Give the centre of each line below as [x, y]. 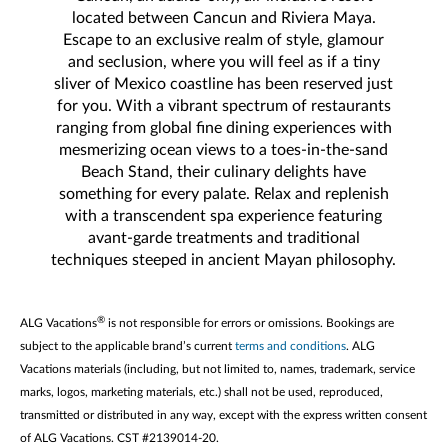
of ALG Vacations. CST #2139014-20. [119, 437]
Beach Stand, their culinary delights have [224, 171]
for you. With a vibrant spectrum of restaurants [223, 105]
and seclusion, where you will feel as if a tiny [223, 61]
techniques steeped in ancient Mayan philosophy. [224, 259]
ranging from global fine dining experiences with [223, 127]
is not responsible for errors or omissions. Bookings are [249, 322]
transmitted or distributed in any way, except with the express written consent [223, 414]
